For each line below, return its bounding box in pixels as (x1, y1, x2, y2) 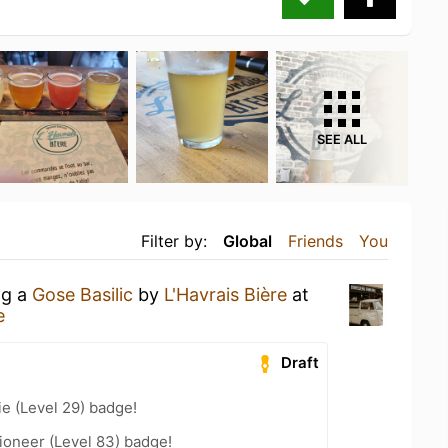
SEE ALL (317, 131, 367, 147)
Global (223, 230, 272, 251)
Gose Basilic (32, 283, 133, 305)
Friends (288, 230, 343, 251)
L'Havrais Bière (164, 283, 287, 305)
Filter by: (141, 230, 207, 251)
